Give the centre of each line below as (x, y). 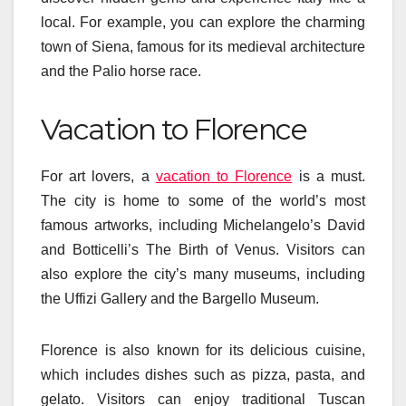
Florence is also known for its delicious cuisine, (203, 350)
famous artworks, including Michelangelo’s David (203, 225)
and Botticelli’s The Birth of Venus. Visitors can (203, 249)
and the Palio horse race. (121, 72)
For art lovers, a (98, 176)
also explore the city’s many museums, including (203, 274)
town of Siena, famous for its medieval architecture (203, 47)
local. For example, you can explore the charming (203, 23)
